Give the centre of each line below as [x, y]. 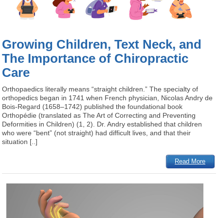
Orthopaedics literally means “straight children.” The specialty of [100, 89]
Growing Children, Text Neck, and [102, 44]
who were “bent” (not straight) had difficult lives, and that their [97, 133]
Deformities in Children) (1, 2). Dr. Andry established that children [102, 124]
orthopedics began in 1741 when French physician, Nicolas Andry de [108, 98]
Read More [190, 161]
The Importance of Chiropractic [95, 58]
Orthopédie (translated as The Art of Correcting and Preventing [99, 115]
